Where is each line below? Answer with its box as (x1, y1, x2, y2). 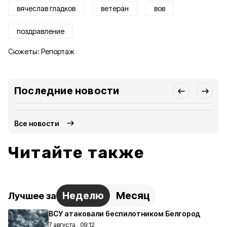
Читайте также (8, 143, 145, 162)
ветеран (101, 4, 129, 13)
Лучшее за (8, 190, 56, 201)
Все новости (14, 119, 60, 128)
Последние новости (14, 85, 120, 97)
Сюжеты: (8, 47, 41, 56)
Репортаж (41, 47, 74, 56)
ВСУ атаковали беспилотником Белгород (49, 209, 200, 218)
